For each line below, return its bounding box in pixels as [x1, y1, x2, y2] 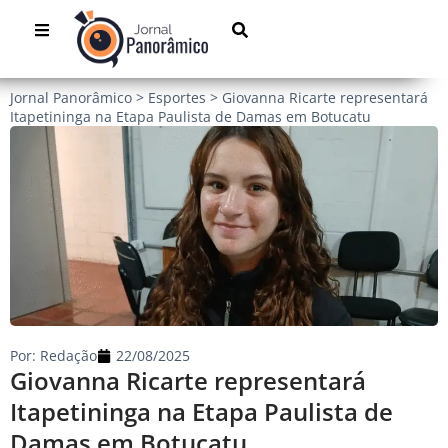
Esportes [148, 88, 206, 108]
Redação [36, 346, 97, 366]
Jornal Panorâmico [10, 88, 132, 108]
